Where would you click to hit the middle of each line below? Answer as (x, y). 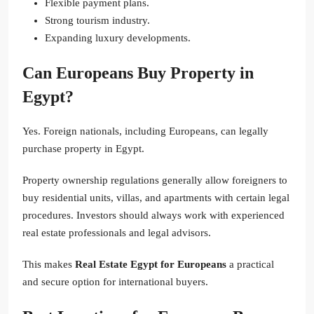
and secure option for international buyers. (115, 282)
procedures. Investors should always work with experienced (153, 216)
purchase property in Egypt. (83, 149)
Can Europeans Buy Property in (138, 73)
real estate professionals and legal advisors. (117, 233)
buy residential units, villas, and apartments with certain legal (156, 198)
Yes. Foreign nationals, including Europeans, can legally (145, 131)
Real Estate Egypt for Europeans (151, 265)
